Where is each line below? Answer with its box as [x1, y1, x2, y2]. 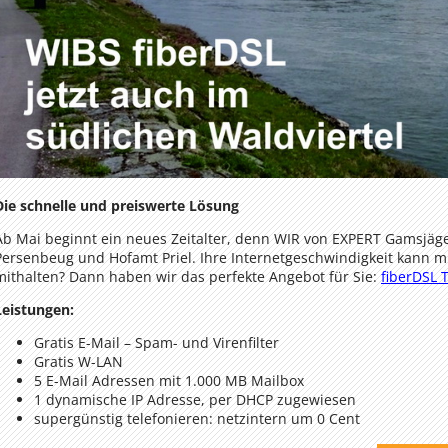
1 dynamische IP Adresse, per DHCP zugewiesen [34, 389, 356, 409]
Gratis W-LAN [34, 351, 123, 371]
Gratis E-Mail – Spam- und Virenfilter [34, 332, 279, 352]
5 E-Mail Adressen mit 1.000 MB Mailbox [34, 370, 304, 390]
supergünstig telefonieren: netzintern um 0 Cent [34, 408, 360, 428]
